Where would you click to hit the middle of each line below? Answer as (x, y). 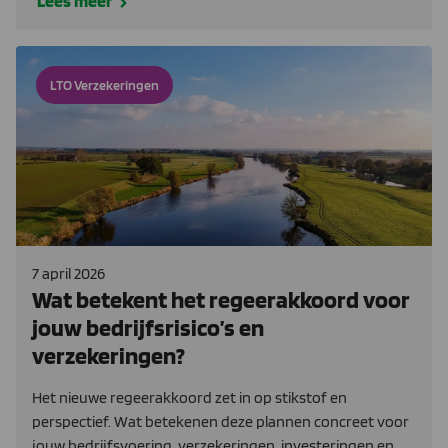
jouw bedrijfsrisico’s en (148, 327)
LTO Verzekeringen (104, 84)
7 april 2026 (68, 273)
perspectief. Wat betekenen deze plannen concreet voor (220, 421)
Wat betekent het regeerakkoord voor (221, 299)
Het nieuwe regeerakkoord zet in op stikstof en (189, 397)
